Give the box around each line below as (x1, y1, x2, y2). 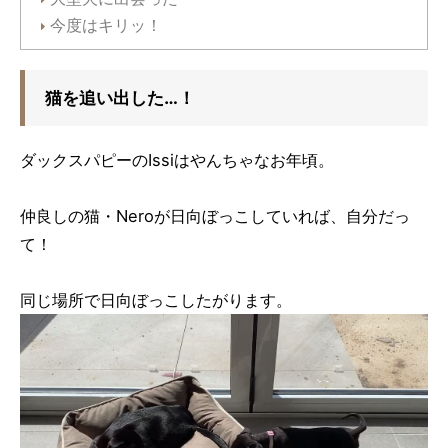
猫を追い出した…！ (45, 86, 195, 108)
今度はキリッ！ (50, 15, 162, 35)
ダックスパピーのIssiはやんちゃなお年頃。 (20, 149, 334, 170)
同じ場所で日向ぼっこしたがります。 (20, 289, 292, 310)
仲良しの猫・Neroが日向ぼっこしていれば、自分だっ (20, 205, 410, 226)
